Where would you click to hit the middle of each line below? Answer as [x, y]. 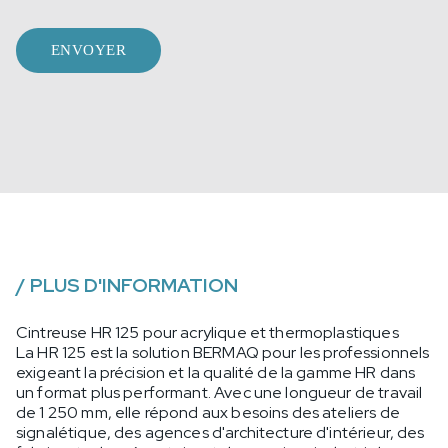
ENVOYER [88, 49]
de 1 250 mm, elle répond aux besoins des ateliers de [208, 412]
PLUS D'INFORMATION [134, 284]
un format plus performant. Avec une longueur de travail [219, 392]
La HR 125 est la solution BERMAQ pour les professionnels [223, 352]
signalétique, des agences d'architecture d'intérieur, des [220, 432]
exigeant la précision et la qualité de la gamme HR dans [216, 372]
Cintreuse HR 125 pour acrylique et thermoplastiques [207, 332]
